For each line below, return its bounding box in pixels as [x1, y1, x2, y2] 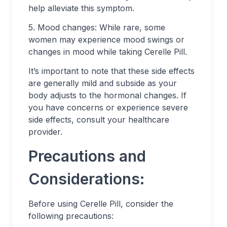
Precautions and [28, 147, 146, 165]
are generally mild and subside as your [28, 78, 177, 88]
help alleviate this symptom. [28, 3, 134, 13]
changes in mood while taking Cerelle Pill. [28, 47, 187, 57]
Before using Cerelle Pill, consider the [28, 199, 173, 209]
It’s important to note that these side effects [28, 66, 195, 76]
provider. [28, 127, 62, 137]
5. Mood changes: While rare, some [28, 22, 165, 32]
